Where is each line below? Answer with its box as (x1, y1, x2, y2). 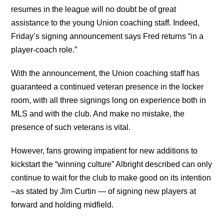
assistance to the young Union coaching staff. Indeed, (11, 18, 200, 27)
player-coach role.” (11, 45, 77, 54)
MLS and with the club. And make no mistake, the (11, 109, 185, 118)
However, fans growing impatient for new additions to (11, 146, 198, 155)
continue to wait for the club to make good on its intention (11, 173, 211, 182)
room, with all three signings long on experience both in (11, 95, 206, 104)
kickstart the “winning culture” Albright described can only (11, 159, 212, 168)
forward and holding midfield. (11, 200, 114, 209)
